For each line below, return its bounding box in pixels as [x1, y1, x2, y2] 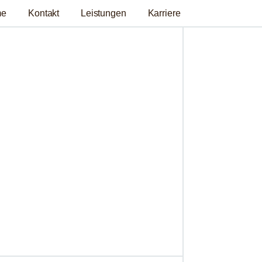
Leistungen [80, 8, 126, 18]
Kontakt [28, 8, 60, 18]
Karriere [147, 8, 181, 18]
